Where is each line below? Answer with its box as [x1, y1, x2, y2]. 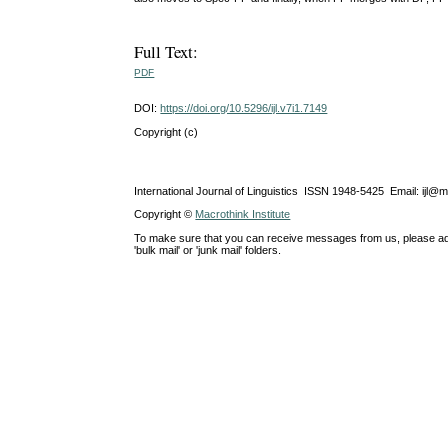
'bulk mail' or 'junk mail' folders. [134, 243, 282, 256]
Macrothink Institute [195, 208, 291, 221]
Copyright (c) [134, 126, 199, 139]
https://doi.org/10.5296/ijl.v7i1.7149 [160, 102, 328, 115]
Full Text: [134, 39, 199, 63]
